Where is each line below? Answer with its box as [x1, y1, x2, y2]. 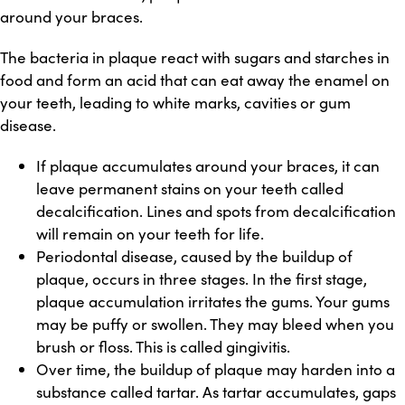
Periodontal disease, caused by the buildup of [36, 246, 353, 267]
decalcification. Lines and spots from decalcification [36, 201, 396, 221]
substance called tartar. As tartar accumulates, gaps [36, 381, 396, 402]
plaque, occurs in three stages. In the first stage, [36, 268, 367, 289]
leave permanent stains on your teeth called [36, 178, 344, 199]
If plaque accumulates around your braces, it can [36, 155, 380, 176]
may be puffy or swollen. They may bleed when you [36, 314, 394, 334]
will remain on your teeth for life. [36, 223, 264, 244]
